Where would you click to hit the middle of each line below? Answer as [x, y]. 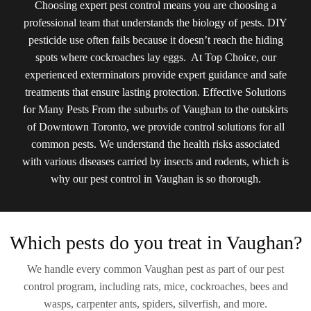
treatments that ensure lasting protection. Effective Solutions [155, 92]
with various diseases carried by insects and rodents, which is [155, 161]
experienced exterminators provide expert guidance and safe [155, 74]
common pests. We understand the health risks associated [155, 144]
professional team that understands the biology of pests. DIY [155, 22]
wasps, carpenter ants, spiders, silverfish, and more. [155, 303]
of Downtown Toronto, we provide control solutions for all [155, 126]
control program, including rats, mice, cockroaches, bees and [155, 286]
